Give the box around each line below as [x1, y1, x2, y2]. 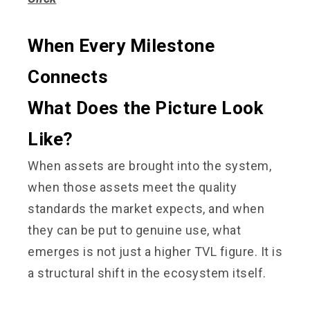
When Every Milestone [28, 35, 215, 56]
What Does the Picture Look [28, 97, 263, 118]
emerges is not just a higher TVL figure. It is [28, 244, 282, 259]
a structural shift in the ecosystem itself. [28, 265, 266, 280]
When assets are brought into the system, [28, 158, 271, 173]
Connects [28, 66, 108, 87]
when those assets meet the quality [28, 179, 237, 194]
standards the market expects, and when [28, 201, 264, 216]
